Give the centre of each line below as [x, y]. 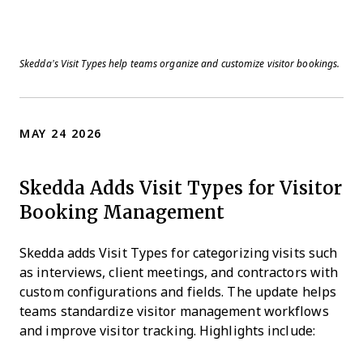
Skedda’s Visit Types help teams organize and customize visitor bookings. [180, 64]
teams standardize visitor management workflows [174, 311]
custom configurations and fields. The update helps [178, 292]
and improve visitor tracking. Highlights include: [167, 331]
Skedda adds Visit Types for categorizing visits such [179, 253]
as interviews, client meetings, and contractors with [179, 272]
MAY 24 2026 [61, 133]
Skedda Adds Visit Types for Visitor [181, 187]
